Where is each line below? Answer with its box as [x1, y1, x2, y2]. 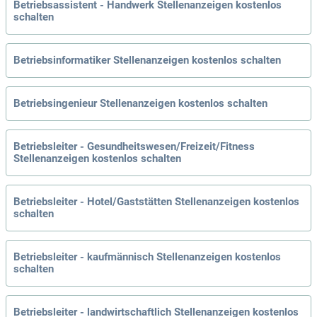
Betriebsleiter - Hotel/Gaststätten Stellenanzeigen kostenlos [13, 195, 299, 209]
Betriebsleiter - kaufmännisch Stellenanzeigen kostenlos [13, 250, 281, 264]
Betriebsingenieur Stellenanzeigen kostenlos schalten [13, 97, 267, 110]
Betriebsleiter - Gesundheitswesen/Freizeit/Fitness [13, 140, 255, 154]
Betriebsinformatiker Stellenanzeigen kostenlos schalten [13, 54, 281, 67]
